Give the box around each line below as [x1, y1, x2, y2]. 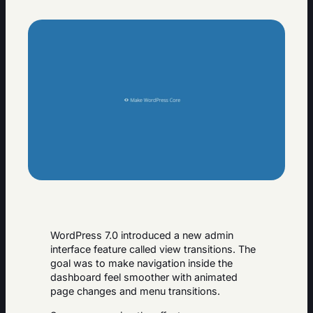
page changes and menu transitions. [50, 285, 220, 298]
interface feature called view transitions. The [50, 243, 256, 256]
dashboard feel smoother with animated [50, 271, 238, 284]
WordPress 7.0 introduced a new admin [50, 229, 233, 242]
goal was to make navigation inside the [50, 257, 233, 270]
